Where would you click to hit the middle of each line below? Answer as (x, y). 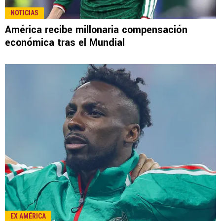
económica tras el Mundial (65, 42)
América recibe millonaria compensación (96, 30)
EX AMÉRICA (28, 216)
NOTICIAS (24, 13)
